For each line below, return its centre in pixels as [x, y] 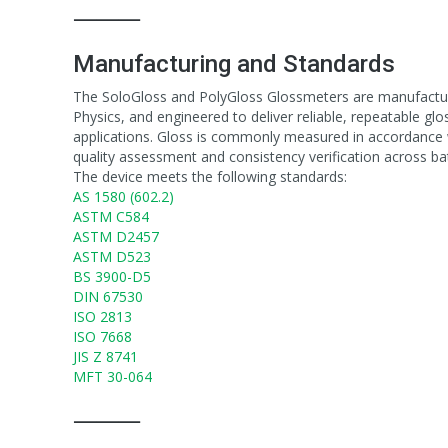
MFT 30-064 [112, 376]
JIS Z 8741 [105, 356]
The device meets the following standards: [210, 176]
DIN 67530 [108, 296]
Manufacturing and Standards [234, 63]
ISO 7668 [102, 336]
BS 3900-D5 [112, 276]
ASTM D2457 [116, 236]
